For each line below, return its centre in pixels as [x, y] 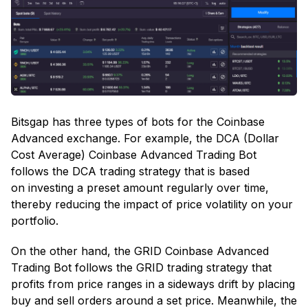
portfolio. [35, 221]
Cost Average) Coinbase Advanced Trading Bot [134, 155]
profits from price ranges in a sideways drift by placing [153, 284]
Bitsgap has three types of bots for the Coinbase [138, 122]
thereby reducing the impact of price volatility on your [152, 205]
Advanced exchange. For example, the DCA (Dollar [145, 139]
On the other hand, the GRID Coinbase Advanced [140, 251]
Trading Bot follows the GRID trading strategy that [141, 268]
